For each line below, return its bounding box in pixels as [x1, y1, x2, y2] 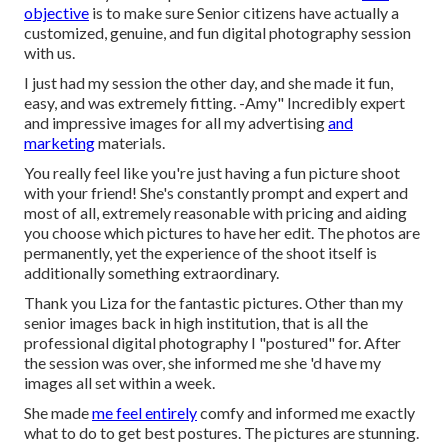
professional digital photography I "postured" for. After [24, 332, 401, 352]
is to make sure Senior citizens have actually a [89, 2, 399, 22]
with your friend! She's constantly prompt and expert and [24, 182, 408, 202]
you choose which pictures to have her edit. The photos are [24, 222, 420, 242]
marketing [24, 132, 95, 152]
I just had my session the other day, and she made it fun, [24, 72, 393, 92]
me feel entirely [92, 402, 197, 422]
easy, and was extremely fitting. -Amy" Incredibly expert [24, 92, 405, 112]
